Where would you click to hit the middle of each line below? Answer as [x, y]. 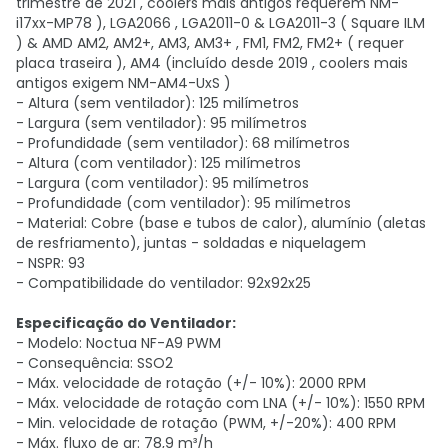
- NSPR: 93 [50, 263]
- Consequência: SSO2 [94, 363]
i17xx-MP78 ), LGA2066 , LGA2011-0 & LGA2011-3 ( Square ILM [220, 23]
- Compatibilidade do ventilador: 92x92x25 [163, 283]
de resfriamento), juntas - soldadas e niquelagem [191, 243]
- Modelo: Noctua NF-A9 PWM [118, 343]
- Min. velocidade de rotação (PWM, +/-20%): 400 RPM [206, 423]
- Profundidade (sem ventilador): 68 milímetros [183, 143]
